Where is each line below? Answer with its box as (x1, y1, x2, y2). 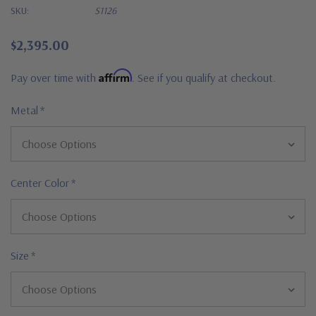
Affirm (99, 68, 132, 83)
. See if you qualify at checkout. (132, 70, 276, 85)
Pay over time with (11, 70, 99, 85)
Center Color (11, 175, 69, 190)
